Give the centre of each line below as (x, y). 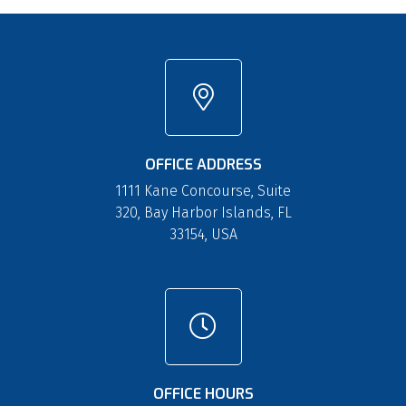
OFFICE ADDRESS (203, 164)
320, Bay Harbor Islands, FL (203, 212)
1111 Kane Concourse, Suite (203, 190)
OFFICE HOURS (203, 394)
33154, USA (203, 234)
